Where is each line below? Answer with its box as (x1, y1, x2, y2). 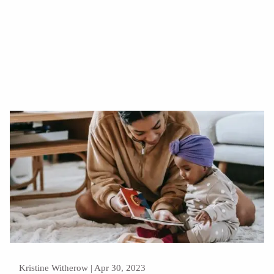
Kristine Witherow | (19, 262, 95, 273)
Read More (28, 14, 65, 23)
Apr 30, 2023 (94, 262, 146, 273)
